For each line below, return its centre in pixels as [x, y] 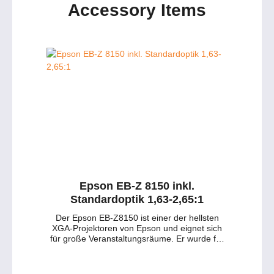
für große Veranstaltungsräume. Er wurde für [137, 239]
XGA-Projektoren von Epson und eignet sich [137, 228]
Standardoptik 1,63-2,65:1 [137, 200]
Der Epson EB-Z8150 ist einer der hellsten [137, 218]
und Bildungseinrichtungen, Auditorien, [137, 260]
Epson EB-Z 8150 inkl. [137, 186]
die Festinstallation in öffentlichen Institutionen [137, 249]
